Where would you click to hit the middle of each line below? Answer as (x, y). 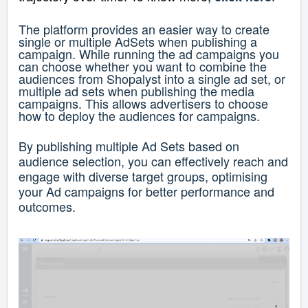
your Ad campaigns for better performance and (146, 191)
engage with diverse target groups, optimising (143, 176)
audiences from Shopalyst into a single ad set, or (152, 78)
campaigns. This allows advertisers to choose (143, 103)
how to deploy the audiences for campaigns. (139, 115)
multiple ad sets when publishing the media (136, 90)
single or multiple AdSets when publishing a (138, 41)
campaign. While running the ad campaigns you (149, 53)
